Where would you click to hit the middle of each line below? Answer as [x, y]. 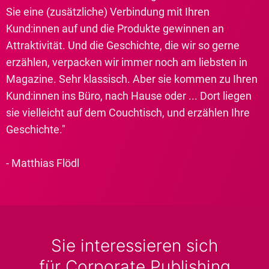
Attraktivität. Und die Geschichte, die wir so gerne [123, 45]
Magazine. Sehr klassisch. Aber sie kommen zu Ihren [132, 79]
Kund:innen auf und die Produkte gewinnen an [115, 29]
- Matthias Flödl [43, 163]
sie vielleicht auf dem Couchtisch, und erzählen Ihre [128, 113]
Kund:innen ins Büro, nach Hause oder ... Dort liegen [129, 96]
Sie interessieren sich [134, 246]
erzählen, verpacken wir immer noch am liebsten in [127, 62]
